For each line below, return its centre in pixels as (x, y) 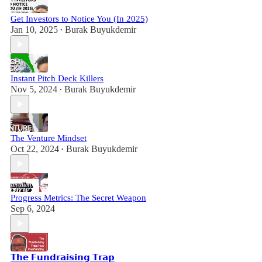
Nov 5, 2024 (34, 89)
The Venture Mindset (49, 138)
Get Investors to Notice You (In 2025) (79, 19)
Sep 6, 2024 (33, 208)
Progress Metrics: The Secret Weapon (78, 198)
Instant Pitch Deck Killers (57, 78)
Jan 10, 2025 (34, 30)
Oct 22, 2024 (35, 149)
